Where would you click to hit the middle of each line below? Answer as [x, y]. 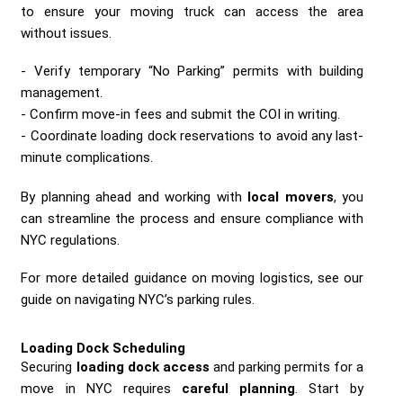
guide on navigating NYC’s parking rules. [138, 299]
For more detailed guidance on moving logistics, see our [193, 278]
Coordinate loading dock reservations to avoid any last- [197, 135]
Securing [49, 367]
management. [62, 92]
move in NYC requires [101, 388]
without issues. [67, 33]
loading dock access [143, 367]
